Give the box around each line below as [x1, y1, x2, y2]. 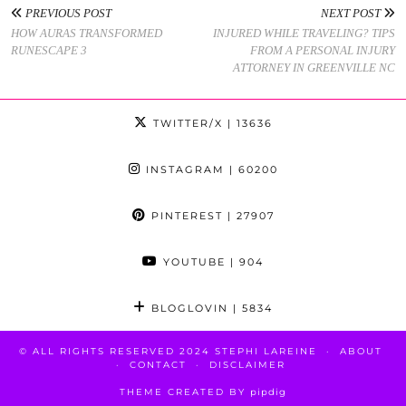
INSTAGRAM [140, 162, 225, 176]
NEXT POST [321, 5, 383, 20]
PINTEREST [146, 208, 223, 222]
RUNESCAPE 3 [11, 43, 87, 57]
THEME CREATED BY [120, 385, 250, 398]
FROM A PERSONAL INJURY [250, 43, 395, 57]
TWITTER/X [148, 116, 223, 130]
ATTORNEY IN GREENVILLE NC [233, 60, 395, 74]
